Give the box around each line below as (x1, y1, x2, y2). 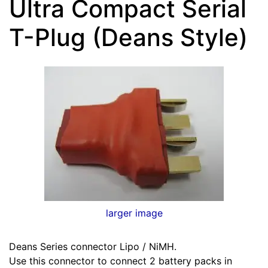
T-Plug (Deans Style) (9, 22, 248, 52)
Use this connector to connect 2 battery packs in (9, 254, 232, 267)
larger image (105, 206, 163, 219)
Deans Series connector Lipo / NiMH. (9, 240, 176, 252)
